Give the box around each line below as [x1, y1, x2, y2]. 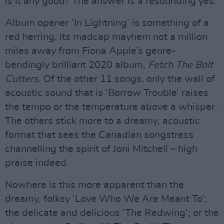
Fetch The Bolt [148, 60, 213, 70]
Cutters [5, 74, 38, 84]
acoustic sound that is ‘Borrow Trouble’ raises [5, 88, 208, 98]
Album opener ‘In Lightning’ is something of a [5, 18, 209, 28]
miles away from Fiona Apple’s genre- [5, 46, 176, 56]
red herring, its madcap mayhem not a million [5, 32, 207, 42]
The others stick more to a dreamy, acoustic [5, 116, 200, 126]
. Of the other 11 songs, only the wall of [38, 74, 215, 84]
